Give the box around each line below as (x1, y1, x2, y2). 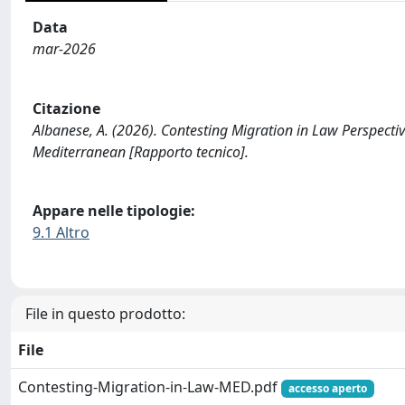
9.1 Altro (33, 222, 89, 243)
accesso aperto (287, 380, 367, 396)
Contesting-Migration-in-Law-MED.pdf (18, 376, 281, 397)
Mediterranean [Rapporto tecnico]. (33, 141, 249, 162)
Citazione (33, 98, 100, 118)
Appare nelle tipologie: (33, 201, 195, 221)
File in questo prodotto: (25, 303, 185, 324)
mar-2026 (33, 38, 96, 59)
